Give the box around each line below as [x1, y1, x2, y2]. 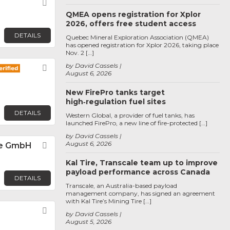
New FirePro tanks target [66, 88, 165, 97]
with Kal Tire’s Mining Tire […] [66, 197, 151, 205]
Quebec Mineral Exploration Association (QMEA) [66, 33, 209, 41]
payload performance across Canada [66, 167, 210, 177]
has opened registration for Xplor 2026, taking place [66, 41, 219, 49]
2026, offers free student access [66, 19, 196, 28]
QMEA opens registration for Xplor [66, 10, 201, 19]
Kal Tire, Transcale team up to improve [66, 158, 218, 167]
